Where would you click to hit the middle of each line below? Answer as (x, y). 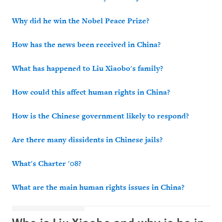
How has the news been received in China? (86, 45)
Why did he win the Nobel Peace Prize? (81, 21)
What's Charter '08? (47, 164)
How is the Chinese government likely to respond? (100, 116)
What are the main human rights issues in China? (98, 188)
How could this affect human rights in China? (91, 92)
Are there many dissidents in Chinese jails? (87, 140)
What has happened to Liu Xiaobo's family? (87, 69)
